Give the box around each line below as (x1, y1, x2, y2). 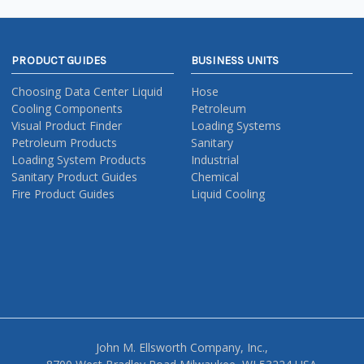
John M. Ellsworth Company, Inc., (95, 340, 268, 356)
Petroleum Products (11, 134, 117, 150)
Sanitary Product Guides (11, 168, 137, 184)
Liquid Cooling (190, 185, 265, 201)
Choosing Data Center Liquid (11, 83, 162, 99)
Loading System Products (11, 151, 146, 167)
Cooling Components (11, 100, 123, 116)
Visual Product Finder (11, 117, 122, 133)
